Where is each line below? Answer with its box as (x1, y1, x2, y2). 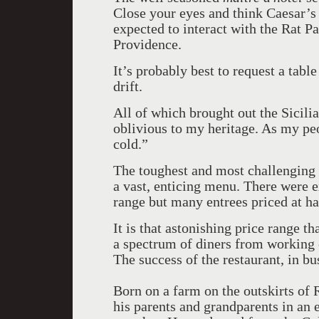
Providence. (113, 36, 182, 52)
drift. (113, 78, 142, 94)
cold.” (113, 136, 148, 152)
